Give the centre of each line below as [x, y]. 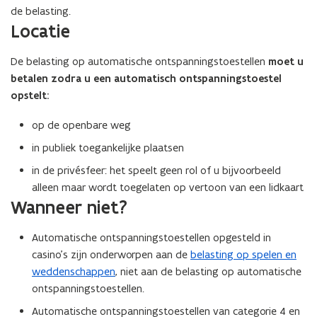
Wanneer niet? [69, 207]
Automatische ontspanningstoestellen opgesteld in [151, 237]
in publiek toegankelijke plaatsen [108, 148]
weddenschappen [74, 271]
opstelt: [30, 96]
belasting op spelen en [243, 254]
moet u [286, 62]
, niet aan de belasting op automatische [208, 271]
